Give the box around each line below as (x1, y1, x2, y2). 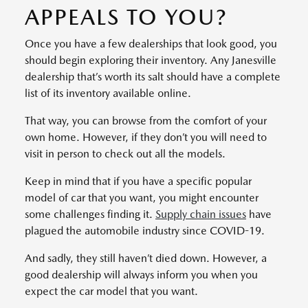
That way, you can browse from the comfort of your (25, 113, 267, 127)
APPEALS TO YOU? (25, 3, 228, 30)
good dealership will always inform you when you (25, 267, 258, 281)
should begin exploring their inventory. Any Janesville (25, 53, 276, 67)
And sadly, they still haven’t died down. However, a (25, 251, 267, 265)
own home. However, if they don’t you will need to (25, 130, 267, 144)
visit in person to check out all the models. (25, 146, 225, 160)
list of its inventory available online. (25, 86, 191, 100)
